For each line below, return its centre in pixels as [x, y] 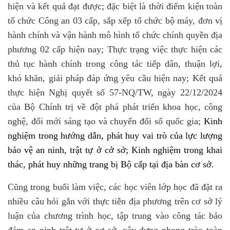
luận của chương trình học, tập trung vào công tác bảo [115, 216]
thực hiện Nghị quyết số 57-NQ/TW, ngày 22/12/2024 [115, 92]
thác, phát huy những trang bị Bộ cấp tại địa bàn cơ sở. [111, 164]
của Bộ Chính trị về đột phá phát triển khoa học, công [115, 107]
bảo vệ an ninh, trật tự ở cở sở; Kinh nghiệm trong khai [115, 150]
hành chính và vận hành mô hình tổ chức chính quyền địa [115, 35]
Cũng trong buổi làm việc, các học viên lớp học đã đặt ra [115, 187]
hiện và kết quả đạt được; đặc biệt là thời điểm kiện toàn [115, 6]
